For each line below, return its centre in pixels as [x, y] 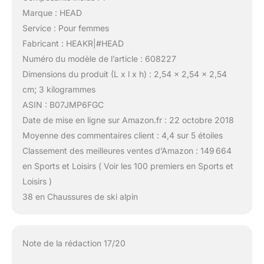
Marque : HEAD [52, 12]
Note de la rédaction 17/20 [74, 243]
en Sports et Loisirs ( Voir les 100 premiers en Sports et [128, 166]
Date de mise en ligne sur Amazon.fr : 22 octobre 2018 [128, 120]
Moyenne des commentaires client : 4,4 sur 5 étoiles [122, 135]
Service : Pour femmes [65, 28]
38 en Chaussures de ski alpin [80, 196]
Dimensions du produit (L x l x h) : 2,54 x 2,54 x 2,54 [124, 74]
